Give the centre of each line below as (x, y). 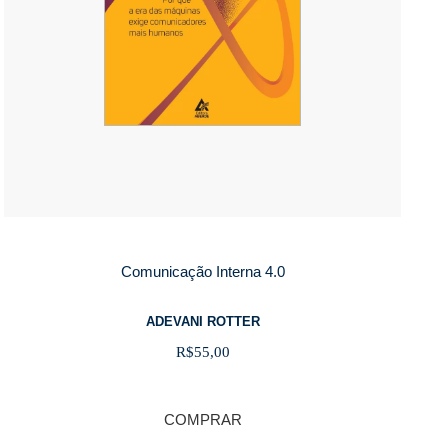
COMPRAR (202, 419)
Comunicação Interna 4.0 (202, 272)
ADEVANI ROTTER (202, 321)
